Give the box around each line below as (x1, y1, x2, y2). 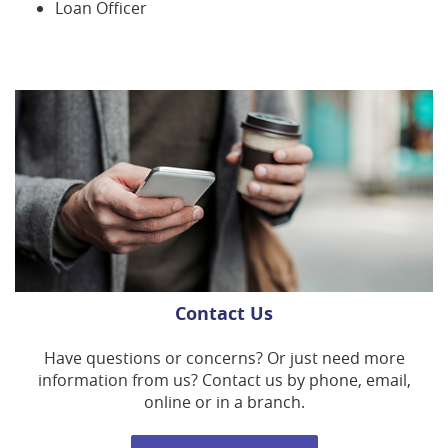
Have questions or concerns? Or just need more (43, 346, 405, 369)
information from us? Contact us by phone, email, (37, 368, 411, 391)
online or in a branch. (143, 390, 305, 413)
